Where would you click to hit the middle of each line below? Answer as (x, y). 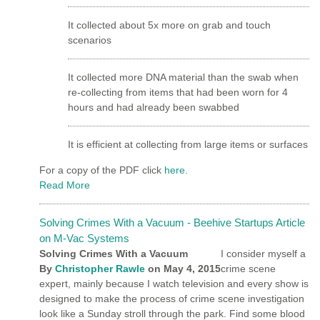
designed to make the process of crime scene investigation (172, 298)
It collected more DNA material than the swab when (183, 77)
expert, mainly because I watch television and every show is (174, 283)
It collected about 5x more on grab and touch (169, 25)
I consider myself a (263, 253)
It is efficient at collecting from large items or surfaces (188, 144)
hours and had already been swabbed (154, 107)
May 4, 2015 (191, 268)
